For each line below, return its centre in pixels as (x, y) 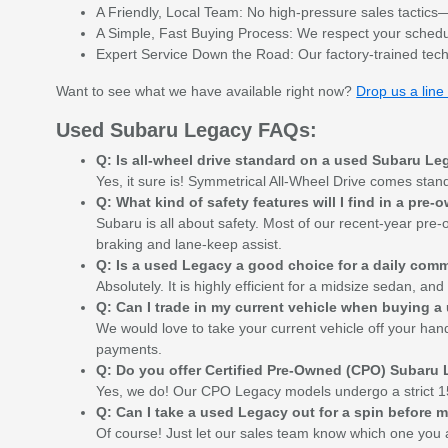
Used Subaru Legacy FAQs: (187, 129)
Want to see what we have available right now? (206, 90)
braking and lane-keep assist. (189, 243)
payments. (129, 348)
